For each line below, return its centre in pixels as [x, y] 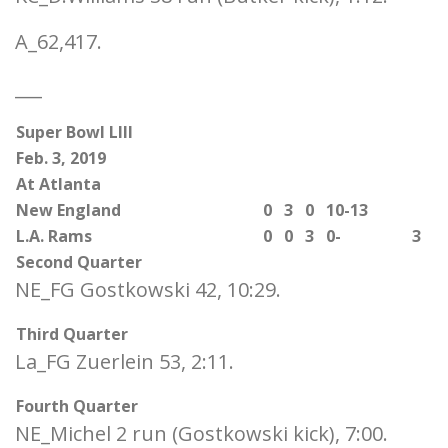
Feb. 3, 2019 [61, 158]
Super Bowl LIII [74, 132]
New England [68, 210]
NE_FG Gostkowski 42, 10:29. [148, 289]
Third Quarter [72, 334]
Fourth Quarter [77, 406]
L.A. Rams [54, 236]
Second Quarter [79, 262]
